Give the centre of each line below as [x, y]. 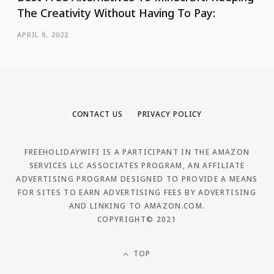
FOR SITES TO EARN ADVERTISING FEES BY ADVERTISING [137, 193]
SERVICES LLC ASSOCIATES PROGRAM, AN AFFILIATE [137, 166]
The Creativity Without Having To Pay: [116, 13]
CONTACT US [97, 114]
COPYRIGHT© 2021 [137, 220]
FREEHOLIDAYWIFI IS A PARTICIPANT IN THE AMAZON [137, 152]
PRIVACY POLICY [170, 114]
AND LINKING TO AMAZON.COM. [137, 206]
